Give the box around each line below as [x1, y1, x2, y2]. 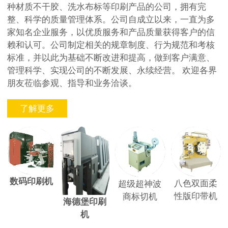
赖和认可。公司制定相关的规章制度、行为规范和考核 [7, 39, 215, 51]
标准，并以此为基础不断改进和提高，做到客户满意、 [7, 51, 215, 64]
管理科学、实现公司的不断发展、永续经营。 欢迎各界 [7, 64, 217, 76]
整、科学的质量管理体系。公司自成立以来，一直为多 [7, 13, 215, 25]
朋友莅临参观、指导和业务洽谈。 [7, 77, 137, 89]
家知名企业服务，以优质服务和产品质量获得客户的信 [7, 26, 215, 38]
